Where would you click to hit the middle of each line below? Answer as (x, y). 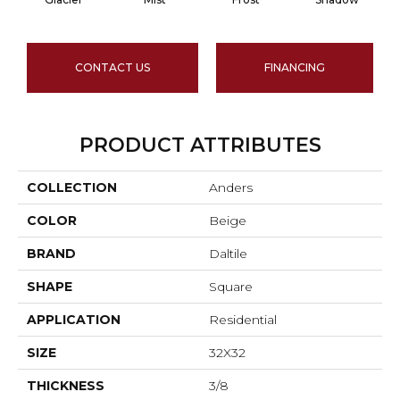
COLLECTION (72, 188)
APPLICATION (74, 320)
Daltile (228, 254)
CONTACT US (112, 68)
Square (231, 287)
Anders (231, 188)
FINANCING (295, 68)
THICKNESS (66, 386)
